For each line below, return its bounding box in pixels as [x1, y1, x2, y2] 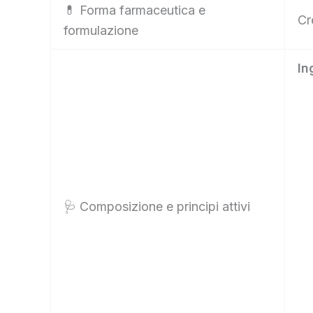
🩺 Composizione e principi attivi [64, 199, 250, 214]
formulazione [64, 23, 138, 38]
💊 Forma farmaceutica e [64, 3, 205, 18]
